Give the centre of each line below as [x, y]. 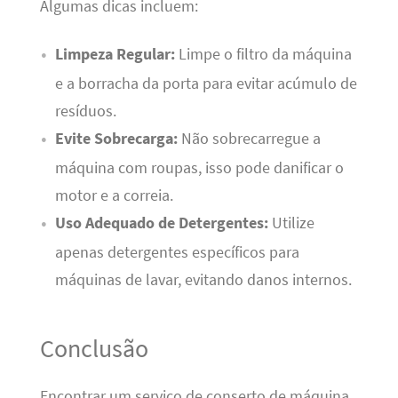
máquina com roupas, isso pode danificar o [199, 167]
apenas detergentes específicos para [177, 252]
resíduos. [85, 111]
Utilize [291, 223]
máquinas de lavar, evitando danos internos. [203, 279]
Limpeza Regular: [115, 54]
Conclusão [94, 348]
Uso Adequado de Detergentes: [161, 223]
